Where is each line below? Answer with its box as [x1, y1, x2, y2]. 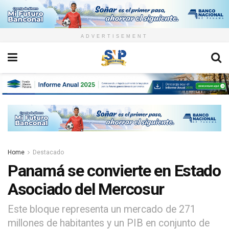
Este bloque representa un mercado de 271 [8, 203, 196, 215]
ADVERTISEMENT [81, 34, 148, 39]
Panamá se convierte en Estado [8, 161, 221, 180]
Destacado [33, 148, 64, 156]
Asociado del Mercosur [8, 179, 165, 199]
